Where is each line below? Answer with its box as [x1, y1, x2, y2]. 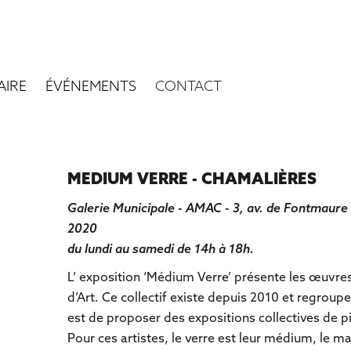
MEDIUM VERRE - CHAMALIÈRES [67, 168, 317, 188]
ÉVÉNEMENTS [45, 77, 137, 95]
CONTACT [155, 77, 223, 95]
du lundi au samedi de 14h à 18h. [67, 241, 255, 256]
